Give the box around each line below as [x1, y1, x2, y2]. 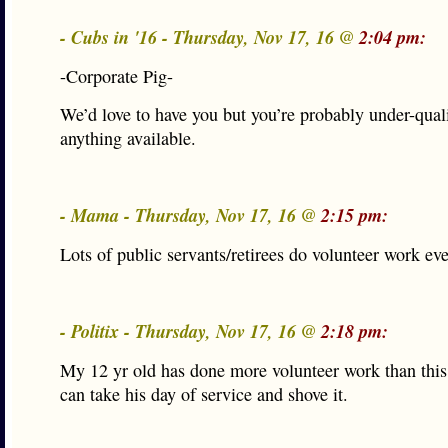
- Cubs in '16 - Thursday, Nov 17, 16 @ [60, 24, 359, 50]
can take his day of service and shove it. [60, 382, 348, 406]
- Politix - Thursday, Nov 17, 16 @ [60, 318, 321, 344]
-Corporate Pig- [60, 64, 173, 88]
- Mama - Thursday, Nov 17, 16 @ [60, 202, 321, 228]
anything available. [60, 126, 196, 150]
